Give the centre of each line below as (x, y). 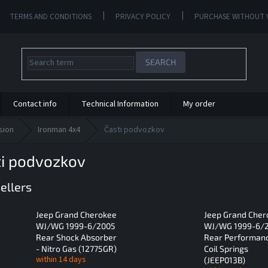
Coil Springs (226, 249)
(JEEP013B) (224, 260)
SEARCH (161, 62)
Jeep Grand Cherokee (76, 215)
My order (199, 104)
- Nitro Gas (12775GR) (76, 249)
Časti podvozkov (134, 130)
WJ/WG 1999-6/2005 (76, 226)
